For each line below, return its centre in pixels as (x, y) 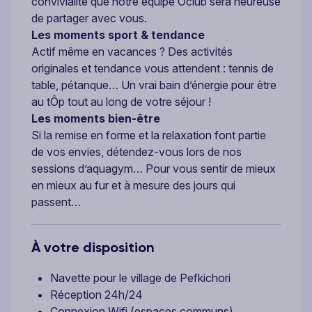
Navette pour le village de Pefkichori (140, 278)
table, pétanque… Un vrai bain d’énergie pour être (154, 85)
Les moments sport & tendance (118, 35)
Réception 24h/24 (96, 295)
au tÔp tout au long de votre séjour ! (121, 102)
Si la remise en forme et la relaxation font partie (149, 135)
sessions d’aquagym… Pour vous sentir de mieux (154, 169)
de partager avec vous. (89, 18)
